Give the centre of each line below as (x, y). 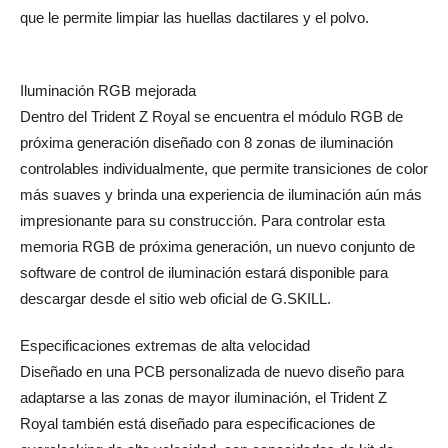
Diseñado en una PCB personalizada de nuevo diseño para (212, 372)
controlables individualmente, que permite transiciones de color (224, 169)
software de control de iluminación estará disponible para (204, 273)
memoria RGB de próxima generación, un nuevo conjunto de (217, 247)
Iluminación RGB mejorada (108, 91)
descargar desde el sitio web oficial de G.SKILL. (175, 299)
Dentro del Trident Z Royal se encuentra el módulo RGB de (211, 117)
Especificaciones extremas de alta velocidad (165, 346)
